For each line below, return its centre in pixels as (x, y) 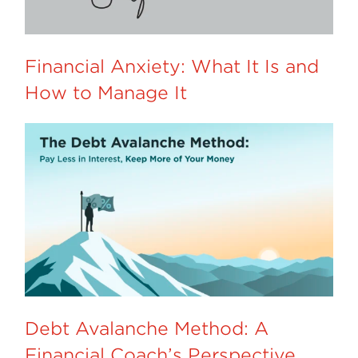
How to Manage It (106, 92)
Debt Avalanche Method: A (147, 329)
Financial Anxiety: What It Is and (172, 66)
